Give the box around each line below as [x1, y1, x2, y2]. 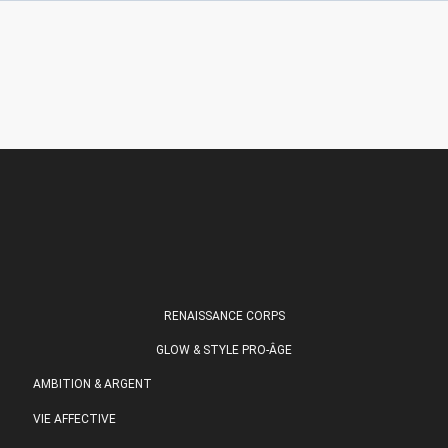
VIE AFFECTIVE [33, 411, 116, 426]
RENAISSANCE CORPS [163, 308, 285, 323]
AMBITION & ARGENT [33, 377, 152, 392]
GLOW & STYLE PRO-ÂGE [156, 343, 292, 358]
